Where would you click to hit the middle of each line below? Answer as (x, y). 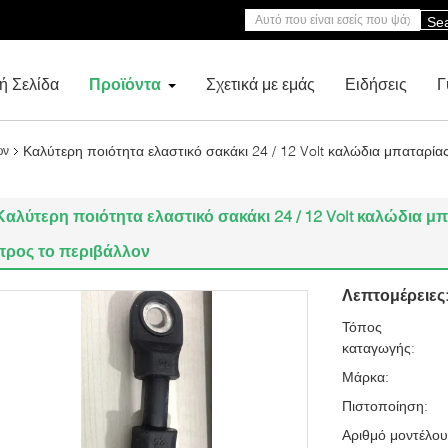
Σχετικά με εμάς (260, 83)
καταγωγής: (378, 347)
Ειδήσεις (376, 83)
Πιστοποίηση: (385, 405)
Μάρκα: (365, 376)
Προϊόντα (125, 83)
